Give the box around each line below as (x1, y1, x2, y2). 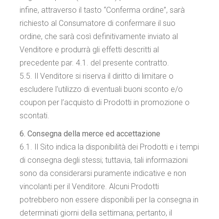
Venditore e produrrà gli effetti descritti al (20, 45, 159, 54)
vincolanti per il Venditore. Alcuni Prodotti (20, 182, 159, 191)
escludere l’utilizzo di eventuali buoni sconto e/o (20, 85, 183, 94)
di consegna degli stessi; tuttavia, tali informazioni (20, 155, 188, 165)
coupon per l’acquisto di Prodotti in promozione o (20, 98, 190, 107)
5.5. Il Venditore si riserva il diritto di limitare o (20, 71, 174, 81)
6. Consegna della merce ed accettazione (20, 129, 161, 138)
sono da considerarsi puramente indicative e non (20, 169, 187, 178)
